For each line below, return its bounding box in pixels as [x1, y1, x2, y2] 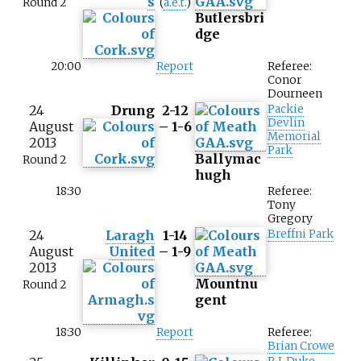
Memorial [268, 130, 321, 144]
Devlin [268, 116, 305, 131]
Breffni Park [268, 227, 334, 242]
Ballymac [195, 151, 261, 168]
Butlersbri [195, 10, 264, 27]
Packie [268, 102, 304, 117]
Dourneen [268, 87, 322, 102]
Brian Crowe [268, 339, 334, 354]
